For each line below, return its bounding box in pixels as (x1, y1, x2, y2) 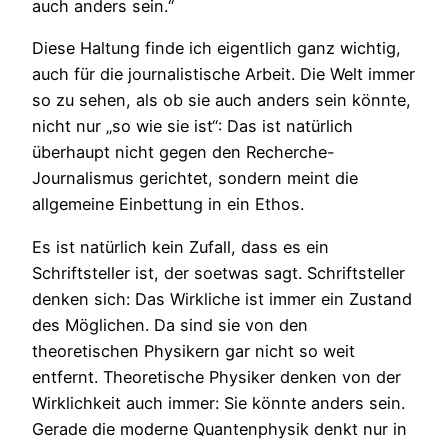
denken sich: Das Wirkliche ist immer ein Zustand (32, 288, 412, 309)
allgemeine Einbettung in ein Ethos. (32, 194, 304, 215)
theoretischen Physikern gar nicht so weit (32, 340, 355, 361)
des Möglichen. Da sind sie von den (32, 314, 308, 335)
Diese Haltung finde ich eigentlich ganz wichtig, (32, 38, 401, 59)
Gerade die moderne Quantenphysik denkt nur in (32, 418, 407, 439)
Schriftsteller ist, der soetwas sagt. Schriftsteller (32, 262, 405, 283)
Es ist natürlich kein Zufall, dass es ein (32, 236, 329, 257)
